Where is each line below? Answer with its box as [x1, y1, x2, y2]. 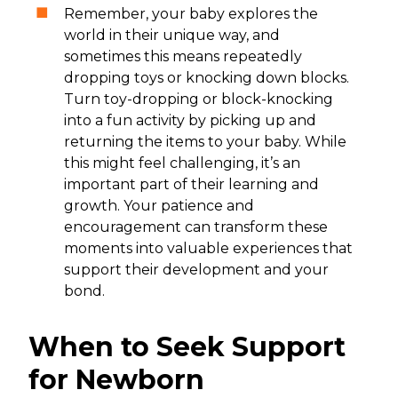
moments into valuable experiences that [64, 239, 353, 257]
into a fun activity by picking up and [64, 111, 316, 129]
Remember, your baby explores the [64, 4, 318, 22]
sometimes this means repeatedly [64, 47, 302, 65]
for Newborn [28, 362, 204, 396]
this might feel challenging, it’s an [64, 154, 300, 171]
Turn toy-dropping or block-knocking [64, 90, 333, 107]
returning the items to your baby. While [64, 132, 346, 150]
